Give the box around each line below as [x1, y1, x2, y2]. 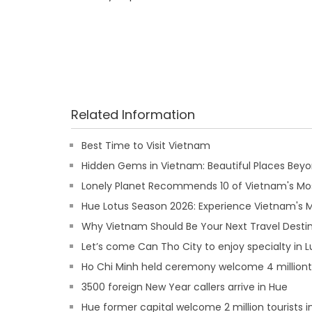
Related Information [71, 106, 195, 123]
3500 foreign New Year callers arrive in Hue [81, 280, 288, 294]
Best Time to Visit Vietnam [81, 139, 210, 153]
